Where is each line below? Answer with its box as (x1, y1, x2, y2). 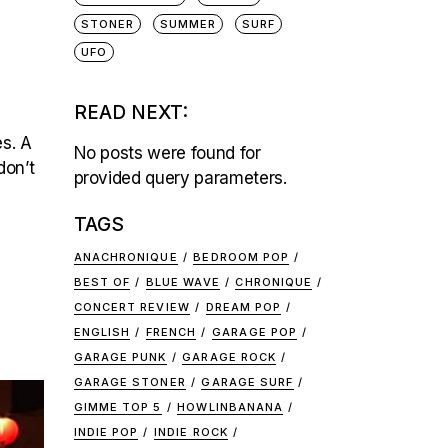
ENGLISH (73, 325, 131, 339)
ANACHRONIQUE (73, 250, 178, 264)
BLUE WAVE (145, 275, 220, 289)
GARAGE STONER (73, 375, 186, 389)
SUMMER (159, 17, 217, 31)
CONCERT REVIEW (73, 300, 190, 314)
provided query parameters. (73, 168, 287, 188)
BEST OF (73, 275, 131, 289)
